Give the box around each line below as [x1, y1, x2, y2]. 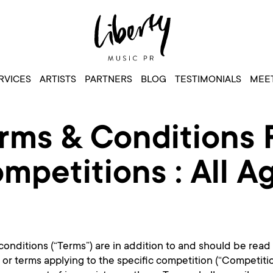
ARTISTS [39, 74, 76, 86]
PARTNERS [84, 74, 132, 86]
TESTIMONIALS [174, 74, 241, 86]
